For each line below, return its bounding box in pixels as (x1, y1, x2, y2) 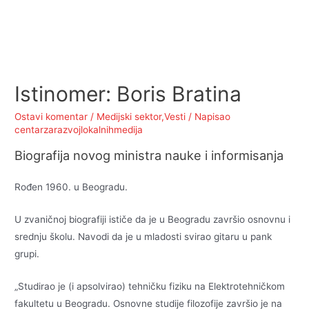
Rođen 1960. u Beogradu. (14, 181, 128, 193)
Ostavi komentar (14, 111, 88, 123)
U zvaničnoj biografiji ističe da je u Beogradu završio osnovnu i (14, 213, 291, 225)
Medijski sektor (97, 111, 162, 123)
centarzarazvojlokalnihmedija (14, 124, 143, 136)
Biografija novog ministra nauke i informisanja (14, 148, 284, 163)
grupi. (14, 248, 40, 259)
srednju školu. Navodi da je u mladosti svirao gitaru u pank (14, 230, 272, 242)
